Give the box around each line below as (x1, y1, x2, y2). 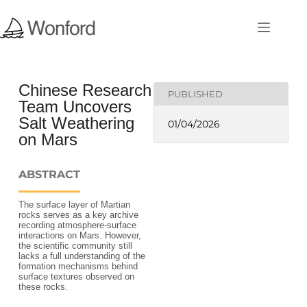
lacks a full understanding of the (18, 251, 145, 261)
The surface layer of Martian (18, 199, 130, 210)
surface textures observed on (18, 271, 134, 282)
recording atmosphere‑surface (18, 220, 136, 230)
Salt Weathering (18, 114, 134, 132)
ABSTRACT (18, 168, 80, 181)
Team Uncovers (18, 97, 132, 116)
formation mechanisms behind (18, 261, 138, 271)
